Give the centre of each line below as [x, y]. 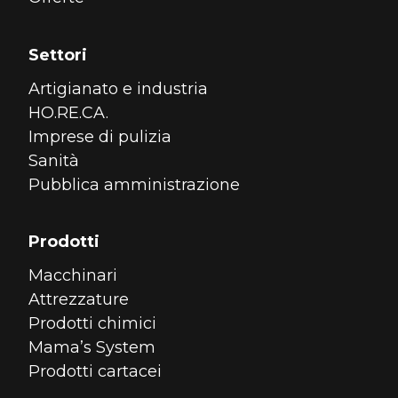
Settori [58, 55]
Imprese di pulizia [100, 136]
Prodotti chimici [93, 324]
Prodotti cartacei [96, 372]
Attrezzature [79, 300]
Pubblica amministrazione [135, 184]
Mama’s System [92, 348]
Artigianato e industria [119, 88]
